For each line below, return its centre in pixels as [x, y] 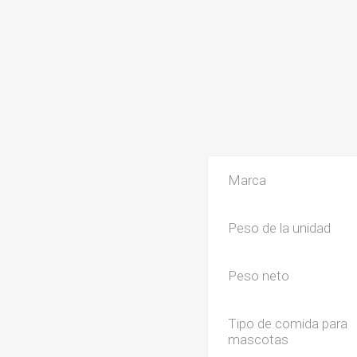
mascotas [259, 339]
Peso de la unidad [280, 228]
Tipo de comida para [288, 323]
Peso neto [259, 275]
